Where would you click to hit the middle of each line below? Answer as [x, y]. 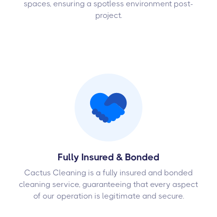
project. [108, 15]
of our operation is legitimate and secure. [108, 196]
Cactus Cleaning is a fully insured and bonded [108, 172]
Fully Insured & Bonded [108, 157]
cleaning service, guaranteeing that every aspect [108, 184]
